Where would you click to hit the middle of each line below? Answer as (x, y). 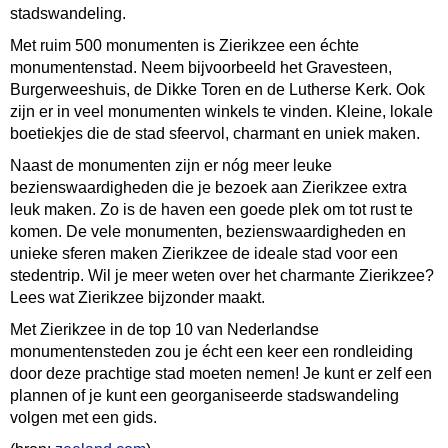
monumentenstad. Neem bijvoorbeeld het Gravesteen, (201, 67)
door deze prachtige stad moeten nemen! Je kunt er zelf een (221, 373)
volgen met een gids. (83, 417)
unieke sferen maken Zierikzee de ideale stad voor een (204, 253)
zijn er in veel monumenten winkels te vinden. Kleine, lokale (221, 111)
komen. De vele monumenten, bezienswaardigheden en (208, 231)
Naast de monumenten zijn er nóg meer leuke (171, 165)
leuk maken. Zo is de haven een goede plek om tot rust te (211, 209)
